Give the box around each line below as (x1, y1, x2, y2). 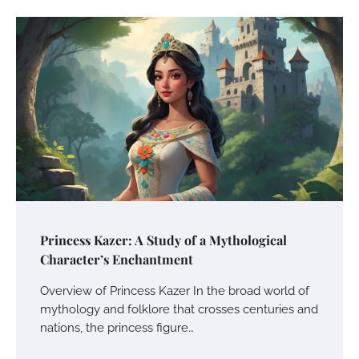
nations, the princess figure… (40, 320, 194, 334)
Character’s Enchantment (40, 250, 193, 268)
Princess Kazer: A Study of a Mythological (40, 231, 287, 248)
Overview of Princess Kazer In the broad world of (40, 283, 309, 297)
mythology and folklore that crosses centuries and (40, 301, 318, 316)
